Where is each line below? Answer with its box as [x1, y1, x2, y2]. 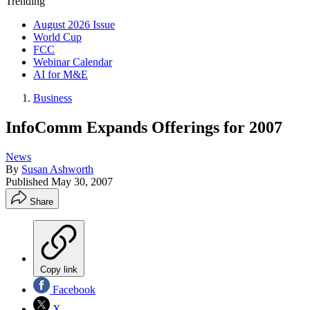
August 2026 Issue [33, 19, 115, 30]
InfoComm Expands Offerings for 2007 [6, 118, 282, 136]
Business [33, 92, 72, 104]
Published [6, 175, 51, 188]
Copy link [40, 264, 77, 275]
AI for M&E [33, 69, 88, 80]
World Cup [33, 31, 82, 43]
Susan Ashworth [21, 163, 93, 175]
